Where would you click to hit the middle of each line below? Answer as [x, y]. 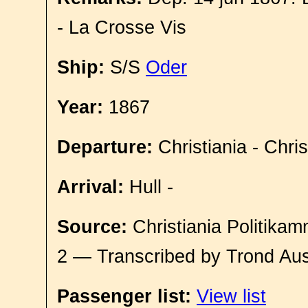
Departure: [105, 147]
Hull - [148, 187]
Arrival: [90, 187]
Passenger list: [124, 296]
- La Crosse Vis [122, 27]
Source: [92, 227]
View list [231, 296]
